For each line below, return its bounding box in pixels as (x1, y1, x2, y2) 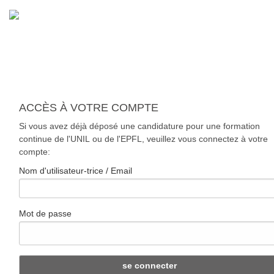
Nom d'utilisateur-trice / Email (19, 166, 132, 176)
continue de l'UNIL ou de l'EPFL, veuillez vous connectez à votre (19, 134, 268, 144)
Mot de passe (19, 208, 72, 218)
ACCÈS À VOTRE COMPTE (19, 102, 158, 114)
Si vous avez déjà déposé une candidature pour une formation (19, 121, 260, 131)
